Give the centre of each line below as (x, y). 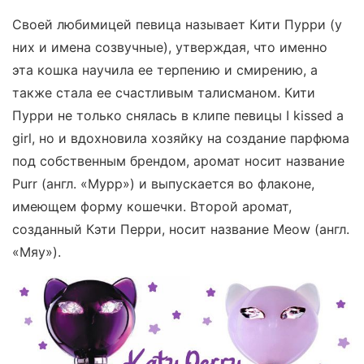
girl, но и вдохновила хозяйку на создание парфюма (181, 138)
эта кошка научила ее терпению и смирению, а (165, 69)
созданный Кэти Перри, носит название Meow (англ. (181, 229)
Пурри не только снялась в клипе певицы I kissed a (178, 115)
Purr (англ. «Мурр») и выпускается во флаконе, (163, 183)
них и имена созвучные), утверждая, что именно (170, 47)
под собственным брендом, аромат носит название (178, 160)
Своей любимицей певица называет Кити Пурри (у (177, 24)
